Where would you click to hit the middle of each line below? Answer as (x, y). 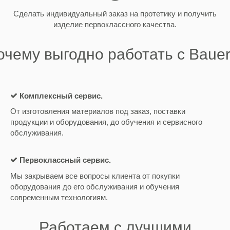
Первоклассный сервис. (65, 160)
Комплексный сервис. (61, 95)
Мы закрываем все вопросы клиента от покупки (95, 176)
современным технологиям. (59, 197)
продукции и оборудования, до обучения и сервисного (106, 122)
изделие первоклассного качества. (115, 24)
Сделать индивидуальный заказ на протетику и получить (115, 13)
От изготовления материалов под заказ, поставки (98, 111)
